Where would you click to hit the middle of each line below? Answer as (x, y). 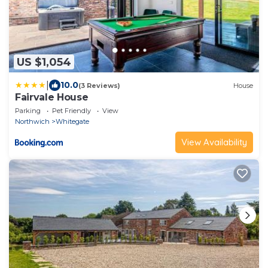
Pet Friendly (71, 111)
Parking (28, 111)
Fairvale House (52, 98)
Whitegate (72, 122)
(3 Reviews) (99, 85)
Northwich (32, 122)
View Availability (214, 142)
